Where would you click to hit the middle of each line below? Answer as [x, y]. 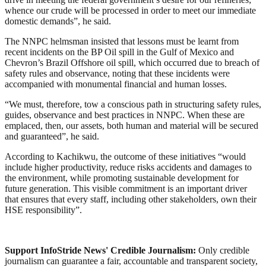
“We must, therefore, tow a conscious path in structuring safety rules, [133, 104]
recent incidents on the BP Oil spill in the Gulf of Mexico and [119, 52]
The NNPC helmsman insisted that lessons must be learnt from [122, 41]
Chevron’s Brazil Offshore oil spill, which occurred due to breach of [132, 62]
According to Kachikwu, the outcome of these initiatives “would [125, 156]
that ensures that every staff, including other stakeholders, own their [131, 199]
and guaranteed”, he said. [52, 136]
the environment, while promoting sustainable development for [122, 178]
